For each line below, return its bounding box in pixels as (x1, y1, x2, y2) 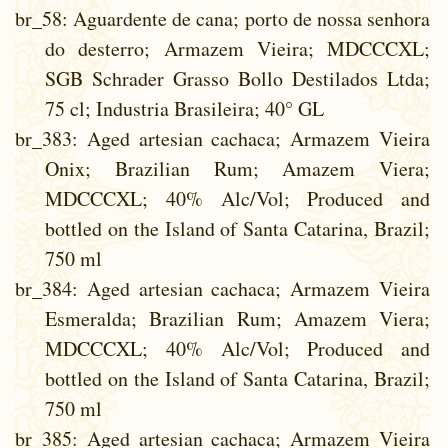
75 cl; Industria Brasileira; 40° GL (45, 94, 324, 122)
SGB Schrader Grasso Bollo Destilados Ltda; (45, 64, 430, 92)
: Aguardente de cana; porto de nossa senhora (62, 4, 430, 32)
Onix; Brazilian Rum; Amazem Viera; (45, 154, 430, 182)
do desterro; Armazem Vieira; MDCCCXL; (45, 34, 430, 62)
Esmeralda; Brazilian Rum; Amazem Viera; (45, 304, 430, 332)
